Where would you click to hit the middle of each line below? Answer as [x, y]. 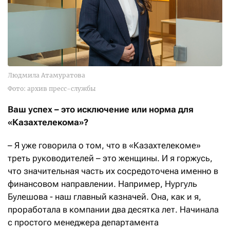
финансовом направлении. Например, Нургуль [102, 184]
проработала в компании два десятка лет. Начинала [113, 210]
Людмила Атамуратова [46, 75]
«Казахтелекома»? [48, 122]
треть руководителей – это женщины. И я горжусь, [110, 158]
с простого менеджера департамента [83, 223]
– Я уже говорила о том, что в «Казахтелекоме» [104, 146]
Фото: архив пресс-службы [52, 89]
